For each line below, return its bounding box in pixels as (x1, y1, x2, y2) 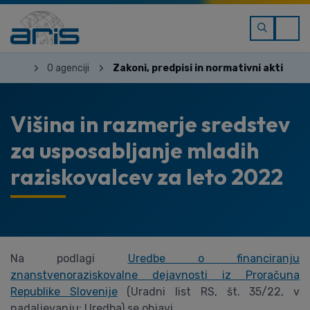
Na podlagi (10, 252, 128, 265)
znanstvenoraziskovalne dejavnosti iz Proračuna (10, 268, 300, 282)
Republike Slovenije (10, 285, 118, 298)
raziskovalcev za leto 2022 (10, 163, 283, 190)
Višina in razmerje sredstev (10, 110, 290, 138)
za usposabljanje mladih (10, 136, 259, 164)
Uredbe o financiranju (127, 252, 300, 265)
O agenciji (47, 62, 90, 74)
